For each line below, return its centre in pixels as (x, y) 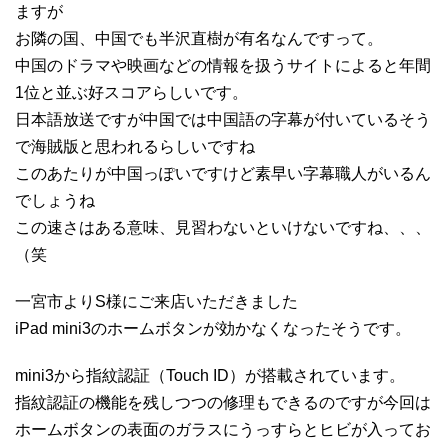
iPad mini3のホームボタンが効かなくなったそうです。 (213, 328)
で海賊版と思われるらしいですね (135, 146)
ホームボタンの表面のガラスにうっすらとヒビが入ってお (223, 429)
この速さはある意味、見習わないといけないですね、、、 (223, 227)
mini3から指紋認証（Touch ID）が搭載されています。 (210, 375)
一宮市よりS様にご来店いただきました (156, 301)
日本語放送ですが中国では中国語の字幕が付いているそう (223, 119)
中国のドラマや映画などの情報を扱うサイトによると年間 (223, 65)
